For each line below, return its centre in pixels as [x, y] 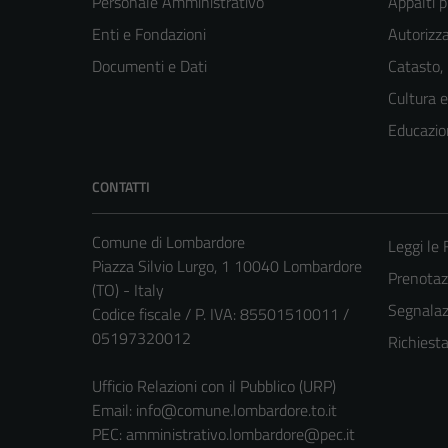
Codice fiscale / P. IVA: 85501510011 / [220, 314]
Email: [114, 410]
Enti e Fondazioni [149, 34]
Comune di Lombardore [168, 242]
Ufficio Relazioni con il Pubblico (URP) [214, 386]
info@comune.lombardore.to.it [236, 410]
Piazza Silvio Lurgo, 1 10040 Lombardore [227, 266]
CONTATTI [121, 187]
